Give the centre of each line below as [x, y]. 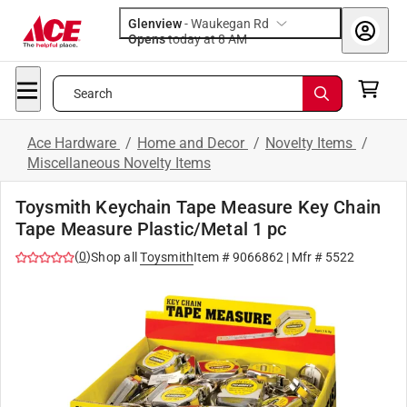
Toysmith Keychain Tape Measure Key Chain [198, 207]
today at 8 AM [238, 39]
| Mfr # [305, 257]
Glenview [155, 24]
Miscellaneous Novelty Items [119, 163]
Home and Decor [193, 143]
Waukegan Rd [230, 24]
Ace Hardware [74, 143]
